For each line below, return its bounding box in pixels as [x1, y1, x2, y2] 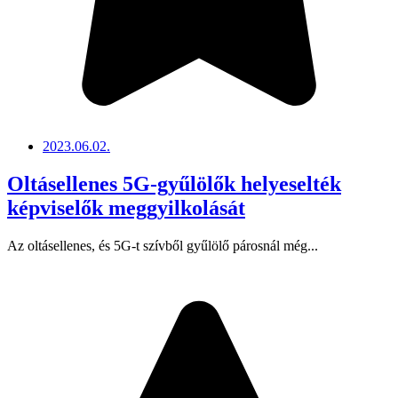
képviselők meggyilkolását [7, 196, 245, 220]
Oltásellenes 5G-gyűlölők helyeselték [7, 172, 341, 196]
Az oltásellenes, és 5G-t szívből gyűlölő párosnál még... [7, 238, 318, 254]
